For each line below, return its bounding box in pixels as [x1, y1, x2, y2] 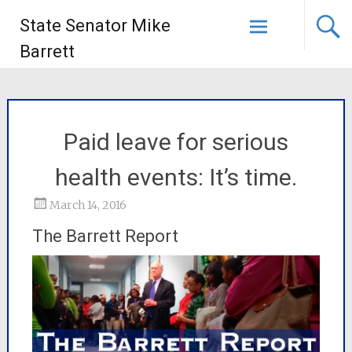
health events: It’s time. [54, 163, 297, 191]
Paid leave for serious [63, 128, 288, 156]
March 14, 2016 [49, 198, 126, 212]
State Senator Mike [20, 16, 170, 35]
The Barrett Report [31, 226, 178, 246]
